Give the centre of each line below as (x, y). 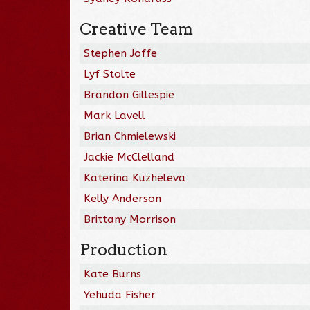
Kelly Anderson (123, 198)
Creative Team (137, 29)
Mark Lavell (115, 115)
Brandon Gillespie (129, 94)
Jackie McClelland (129, 157)
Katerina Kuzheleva (135, 177)
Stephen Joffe (121, 53)
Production (124, 249)
